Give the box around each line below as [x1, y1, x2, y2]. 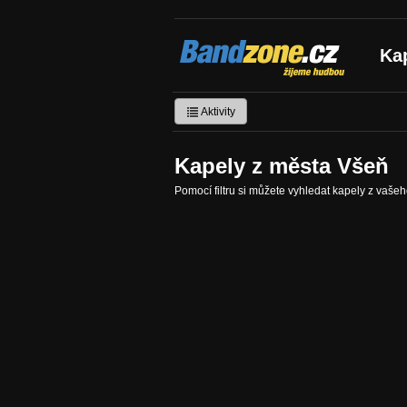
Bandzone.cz [174, 33, 299, 57]
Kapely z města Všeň [174, 154, 389, 178]
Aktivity [199, 104, 235, 118]
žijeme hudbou [174, 52, 292, 72]
